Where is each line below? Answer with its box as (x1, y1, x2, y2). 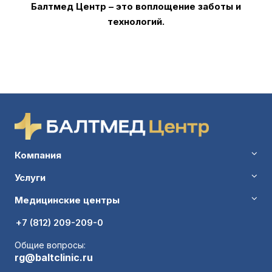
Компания (15, 149, 61, 161)
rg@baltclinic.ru (15, 251, 93, 263)
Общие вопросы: (15, 240, 86, 250)
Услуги (15, 172, 46, 183)
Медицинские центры (15, 194, 120, 206)
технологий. (107, 16, 165, 28)
